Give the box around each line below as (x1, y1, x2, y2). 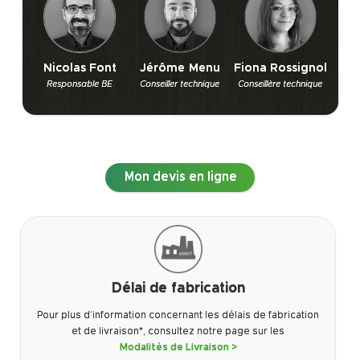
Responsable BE (47, 79, 113, 88)
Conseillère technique (238, 79, 323, 88)
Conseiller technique (140, 79, 220, 88)
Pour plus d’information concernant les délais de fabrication (37, 310, 319, 321)
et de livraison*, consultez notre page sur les (72, 326, 284, 337)
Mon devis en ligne (123, 170, 237, 184)
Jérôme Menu (139, 61, 220, 74)
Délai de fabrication (111, 280, 245, 296)
